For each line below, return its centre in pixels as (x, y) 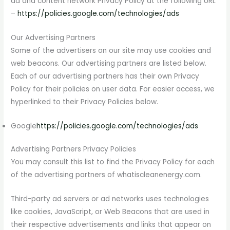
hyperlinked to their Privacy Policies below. (85, 102)
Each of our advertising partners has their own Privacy (105, 76)
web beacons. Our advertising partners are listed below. (109, 63)
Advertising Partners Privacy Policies (74, 149)
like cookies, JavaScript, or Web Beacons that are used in (110, 212)
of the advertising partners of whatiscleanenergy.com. (107, 175)
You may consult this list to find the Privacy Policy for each (113, 162)
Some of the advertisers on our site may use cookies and (111, 50)
